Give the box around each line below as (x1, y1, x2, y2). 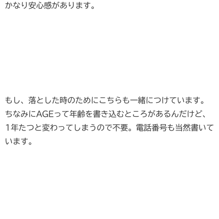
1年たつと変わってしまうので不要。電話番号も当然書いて (5, 124, 214, 132)
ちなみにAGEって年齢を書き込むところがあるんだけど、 (5, 110, 210, 118)
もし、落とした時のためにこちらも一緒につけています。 (5, 96, 208, 105)
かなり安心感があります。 (5, 1, 99, 10)
